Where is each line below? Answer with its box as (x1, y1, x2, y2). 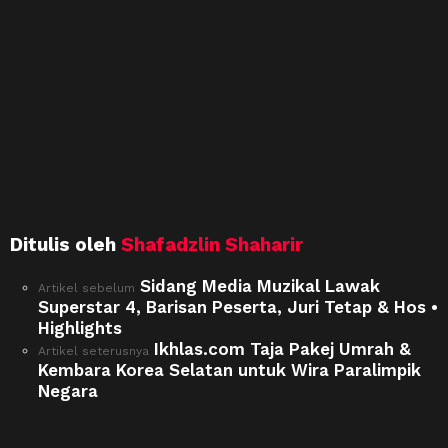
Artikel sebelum (38, 281, 135, 296)
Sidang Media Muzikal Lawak (140, 276, 380, 297)
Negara (38, 381, 98, 402)
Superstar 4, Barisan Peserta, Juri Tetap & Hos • (38, 297, 438, 318)
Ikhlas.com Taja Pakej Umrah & (154, 339, 411, 360)
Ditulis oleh (10, 233, 121, 257)
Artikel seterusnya (38, 344, 149, 359)
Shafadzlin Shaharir (121, 233, 303, 257)
